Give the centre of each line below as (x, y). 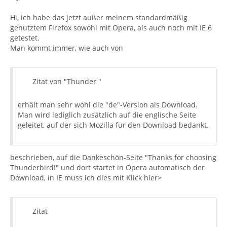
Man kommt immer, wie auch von (67, 48)
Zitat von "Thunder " (67, 81)
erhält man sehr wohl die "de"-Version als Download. (108, 105)
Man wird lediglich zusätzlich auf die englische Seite (107, 115)
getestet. (25, 38)
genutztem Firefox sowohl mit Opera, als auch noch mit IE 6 (111, 28)
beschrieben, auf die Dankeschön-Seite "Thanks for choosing (113, 157)
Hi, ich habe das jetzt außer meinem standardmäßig (99, 17)
